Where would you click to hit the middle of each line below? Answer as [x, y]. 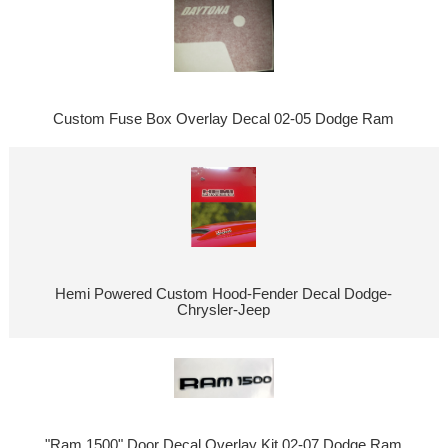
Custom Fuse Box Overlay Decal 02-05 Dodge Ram [224, 119]
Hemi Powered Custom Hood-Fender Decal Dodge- [224, 294]
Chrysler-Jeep [224, 310]
